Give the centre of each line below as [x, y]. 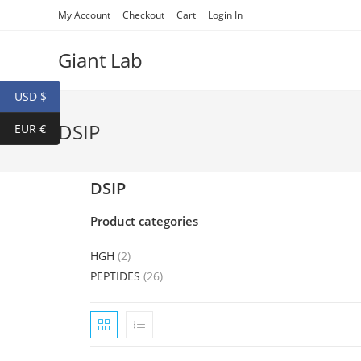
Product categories [144, 221]
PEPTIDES [115, 276]
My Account [84, 15]
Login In [225, 15]
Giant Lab [100, 60]
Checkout [143, 15]
